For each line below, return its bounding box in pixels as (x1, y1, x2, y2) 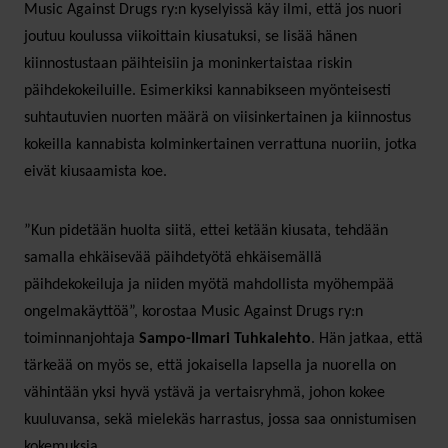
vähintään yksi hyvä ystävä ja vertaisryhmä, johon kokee (24, 384, 385, 401)
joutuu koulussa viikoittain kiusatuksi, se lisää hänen (24, 28, 357, 45)
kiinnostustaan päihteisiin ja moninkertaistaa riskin (24, 55, 352, 72)
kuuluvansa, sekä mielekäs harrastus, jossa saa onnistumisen (24, 411, 416, 428)
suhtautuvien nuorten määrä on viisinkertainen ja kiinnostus (24, 109, 411, 126)
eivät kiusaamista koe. (24, 163, 167, 180)
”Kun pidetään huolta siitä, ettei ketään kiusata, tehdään (24, 222, 388, 239)
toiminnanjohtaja (24, 330, 139, 347)
